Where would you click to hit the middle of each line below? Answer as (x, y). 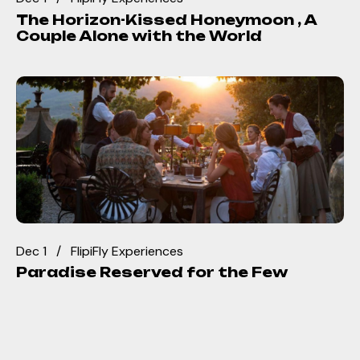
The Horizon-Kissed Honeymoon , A (166, 19)
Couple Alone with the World (139, 35)
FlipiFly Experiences (127, 251)
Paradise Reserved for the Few (152, 272)
